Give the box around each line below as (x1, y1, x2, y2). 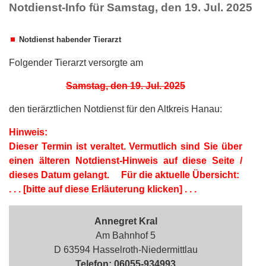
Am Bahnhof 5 (96, 230, 156, 240)
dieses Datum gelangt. (9, 170, 112, 180)
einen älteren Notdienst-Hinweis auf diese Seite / (9, 156, 242, 166)
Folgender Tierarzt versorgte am (9, 58, 143, 68)
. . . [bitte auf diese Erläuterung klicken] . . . (9, 184, 197, 194)
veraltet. (90, 141, 129, 151)
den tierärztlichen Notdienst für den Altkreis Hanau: (9, 104, 222, 114)
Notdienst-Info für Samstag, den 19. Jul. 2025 (9, 1, 252, 14)
